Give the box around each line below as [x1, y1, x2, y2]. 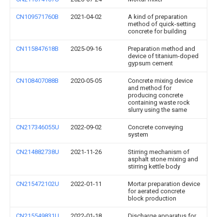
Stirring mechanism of [128, 148, 189, 155]
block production [128, 195, 176, 202]
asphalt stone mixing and [128, 155, 198, 163]
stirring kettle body [128, 163, 180, 170]
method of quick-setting [128, 20, 196, 28]
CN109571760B [16, 13, 59, 20]
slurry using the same [128, 106, 187, 113]
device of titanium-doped [128, 52, 199, 60]
